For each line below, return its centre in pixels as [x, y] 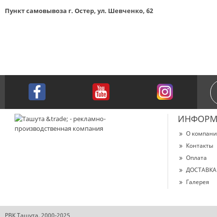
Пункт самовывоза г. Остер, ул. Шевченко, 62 [79, 11]
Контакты [200, 146]
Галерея [198, 182]
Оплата [196, 158]
